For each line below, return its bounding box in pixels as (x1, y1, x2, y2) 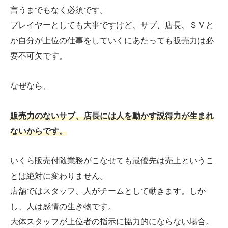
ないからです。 (10, 126, 67, 136)
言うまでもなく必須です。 (10, 5, 108, 15)
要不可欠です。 (10, 50, 67, 61)
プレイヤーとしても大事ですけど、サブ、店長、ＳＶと (10, 20, 214, 30)
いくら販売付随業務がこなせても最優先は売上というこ (10, 156, 214, 166)
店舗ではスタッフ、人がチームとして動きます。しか (10, 186, 206, 196)
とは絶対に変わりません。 (10, 171, 108, 181)
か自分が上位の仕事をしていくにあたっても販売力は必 (10, 35, 214, 45)
